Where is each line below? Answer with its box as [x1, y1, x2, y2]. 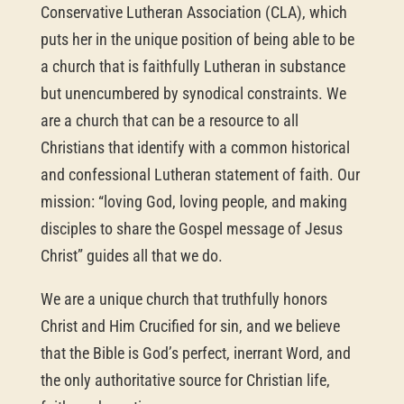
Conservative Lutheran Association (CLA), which [40, 2, 347, 22]
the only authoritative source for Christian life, [40, 370, 330, 390]
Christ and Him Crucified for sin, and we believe [40, 316, 340, 335]
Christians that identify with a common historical [40, 137, 350, 157]
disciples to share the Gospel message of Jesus [40, 218, 343, 238]
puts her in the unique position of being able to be [40, 29, 354, 49]
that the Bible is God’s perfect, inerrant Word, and [40, 343, 351, 363]
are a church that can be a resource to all [40, 110, 298, 130]
